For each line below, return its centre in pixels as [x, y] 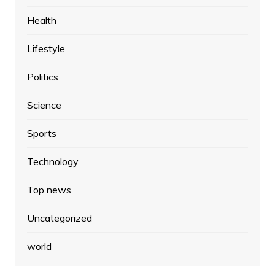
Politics [42, 76]
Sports [41, 133]
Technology [52, 161]
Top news [49, 189]
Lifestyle [46, 48]
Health [41, 20]
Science [44, 105]
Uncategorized [59, 218]
